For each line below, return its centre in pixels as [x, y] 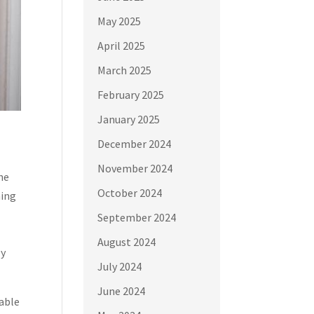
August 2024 [127, 241]
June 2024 [122, 291]
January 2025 [129, 119]
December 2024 [135, 143]
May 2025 [120, 21]
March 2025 [125, 70]
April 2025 [122, 45]
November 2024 [135, 168]
